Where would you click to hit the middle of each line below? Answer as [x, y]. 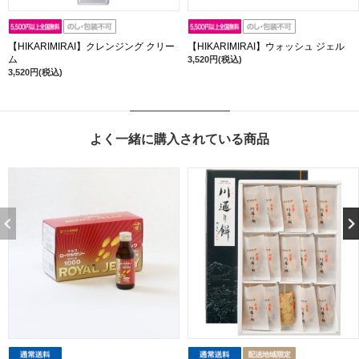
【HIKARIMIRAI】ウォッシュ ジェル [266, 46]
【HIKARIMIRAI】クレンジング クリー [91, 46]
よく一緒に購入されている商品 [179, 139]
